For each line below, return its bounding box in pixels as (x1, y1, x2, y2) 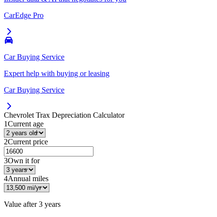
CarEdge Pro (4, 11, 44, 20)
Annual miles (8, 174, 48, 183)
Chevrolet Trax (4, 111, 50, 120)
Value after (4, 200, 39, 209)
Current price (8, 138, 48, 146)
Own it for (8, 156, 40, 165)
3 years (39, 200, 61, 209)
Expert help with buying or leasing (4, 69, 109, 78)
